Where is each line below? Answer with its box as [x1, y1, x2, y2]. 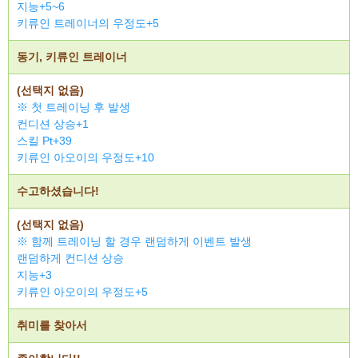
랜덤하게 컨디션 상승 [17, 252, 124, 265]
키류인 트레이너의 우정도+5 [17, 17, 159, 30]
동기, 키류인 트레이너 [17, 50, 127, 63]
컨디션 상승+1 [17, 117, 89, 130]
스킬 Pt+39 [17, 134, 72, 147]
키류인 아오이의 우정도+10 [17, 151, 154, 164]
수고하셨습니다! [17, 185, 99, 197]
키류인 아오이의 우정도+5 [17, 285, 148, 298]
